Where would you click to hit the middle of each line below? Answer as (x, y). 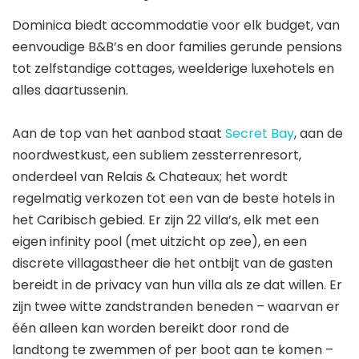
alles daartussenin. (70, 90)
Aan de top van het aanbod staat (119, 133)
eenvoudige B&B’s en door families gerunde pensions (177, 46)
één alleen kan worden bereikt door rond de (151, 328)
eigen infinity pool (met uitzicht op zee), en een (159, 241)
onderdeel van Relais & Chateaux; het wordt (150, 176)
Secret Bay (260, 133)
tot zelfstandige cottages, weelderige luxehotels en (173, 68)
